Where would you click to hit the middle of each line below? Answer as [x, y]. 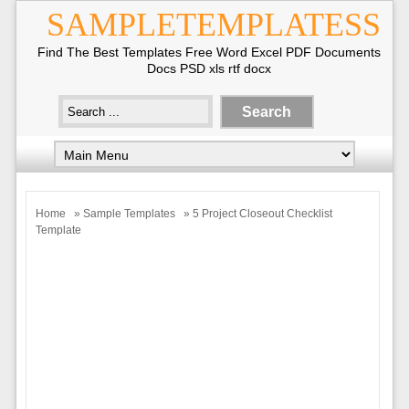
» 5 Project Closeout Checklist [256, 214]
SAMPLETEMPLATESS [214, 25]
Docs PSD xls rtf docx [209, 68]
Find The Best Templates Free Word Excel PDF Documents [209, 52]
